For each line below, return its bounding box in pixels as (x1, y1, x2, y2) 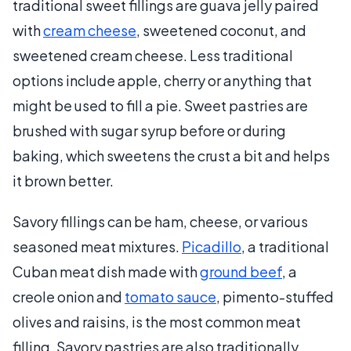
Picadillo (182, 237, 241, 255)
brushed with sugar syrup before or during (13, 121, 286, 139)
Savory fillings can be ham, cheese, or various (13, 212, 308, 230)
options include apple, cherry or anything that (13, 71, 312, 89)
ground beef (200, 262, 282, 280)
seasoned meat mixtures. (13, 237, 182, 255)
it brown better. (13, 171, 114, 190)
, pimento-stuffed (216, 287, 334, 306)
